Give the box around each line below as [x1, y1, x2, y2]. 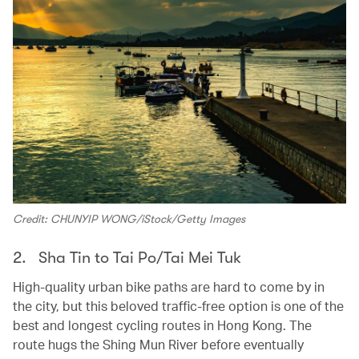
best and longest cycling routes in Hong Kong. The [13, 317, 312, 334]
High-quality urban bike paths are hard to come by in [13, 278, 325, 296]
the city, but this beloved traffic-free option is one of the [13, 297, 344, 315]
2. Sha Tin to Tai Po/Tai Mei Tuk [13, 248, 245, 268]
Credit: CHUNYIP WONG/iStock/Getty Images [13, 212, 245, 226]
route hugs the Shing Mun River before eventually [13, 336, 304, 353]
